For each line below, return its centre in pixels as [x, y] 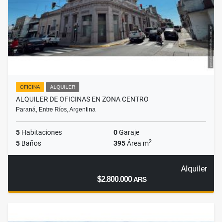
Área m [137, 143]
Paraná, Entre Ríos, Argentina [56, 110]
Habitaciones [41, 133]
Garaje [128, 133]
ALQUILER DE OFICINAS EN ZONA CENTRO [82, 99]
